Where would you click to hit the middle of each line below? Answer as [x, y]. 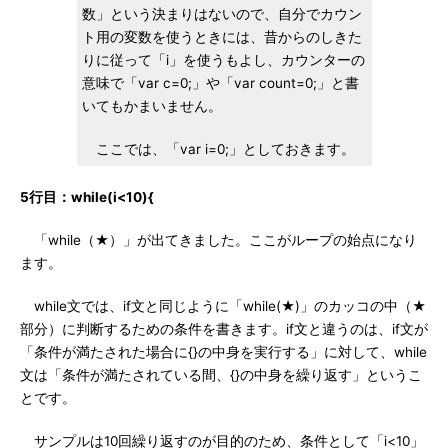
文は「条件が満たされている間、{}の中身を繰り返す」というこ [221, 375]
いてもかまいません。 [151, 106]
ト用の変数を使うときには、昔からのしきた [221, 37]
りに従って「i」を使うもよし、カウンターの [223, 60]
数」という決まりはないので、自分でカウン [221, 14]
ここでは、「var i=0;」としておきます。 [218, 149]
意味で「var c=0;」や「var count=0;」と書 [220, 83]
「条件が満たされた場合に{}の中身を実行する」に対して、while [223, 352]
